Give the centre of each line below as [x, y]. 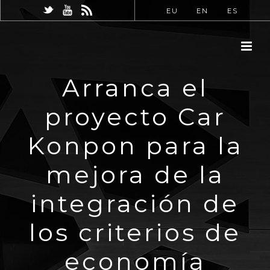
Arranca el [135, 88]
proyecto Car [135, 117]
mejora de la [135, 174]
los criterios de [135, 232]
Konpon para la [135, 146]
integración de [135, 203]
